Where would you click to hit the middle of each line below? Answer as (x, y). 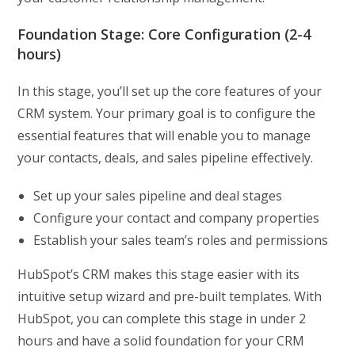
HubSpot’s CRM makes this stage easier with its (159, 274)
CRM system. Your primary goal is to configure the (167, 113)
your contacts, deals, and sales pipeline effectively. (166, 157)
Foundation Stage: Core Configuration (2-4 (164, 34)
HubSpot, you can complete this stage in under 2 (162, 318)
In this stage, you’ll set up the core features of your (170, 91)
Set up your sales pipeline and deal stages (158, 195)
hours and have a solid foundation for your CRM (161, 340)
